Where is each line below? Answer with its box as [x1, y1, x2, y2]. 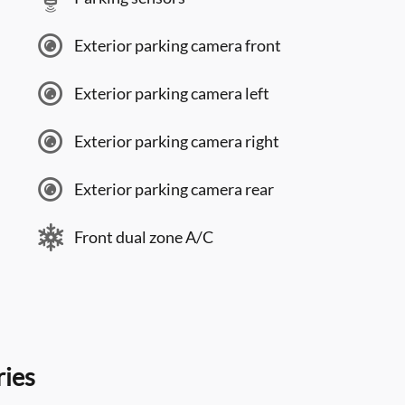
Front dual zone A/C [74, 227, 213, 247]
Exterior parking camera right [74, 131, 279, 151]
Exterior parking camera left [74, 83, 269, 103]
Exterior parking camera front [74, 35, 281, 55]
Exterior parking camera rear [74, 179, 274, 199]
